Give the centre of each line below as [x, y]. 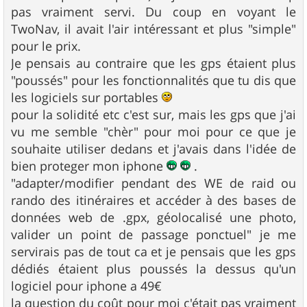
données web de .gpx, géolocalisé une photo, [153, 218]
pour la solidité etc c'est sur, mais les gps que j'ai [153, 115]
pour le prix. [46, 46]
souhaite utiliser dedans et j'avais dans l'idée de [153, 149]
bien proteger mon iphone [89, 166]
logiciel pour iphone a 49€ [86, 286]
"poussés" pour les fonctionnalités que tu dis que [153, 81]
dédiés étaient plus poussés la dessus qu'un [153, 269]
